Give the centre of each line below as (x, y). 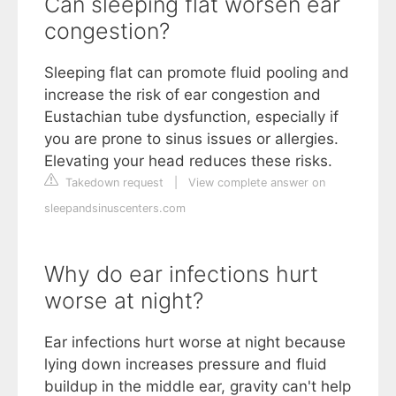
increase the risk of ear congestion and (183, 94)
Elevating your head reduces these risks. (188, 160)
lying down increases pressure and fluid (186, 364)
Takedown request (113, 182)
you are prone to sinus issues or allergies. (191, 138)
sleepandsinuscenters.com (115, 208)
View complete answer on (257, 182)
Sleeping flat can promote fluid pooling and (197, 72)
